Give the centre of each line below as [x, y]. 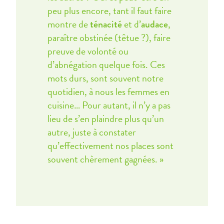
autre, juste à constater [91, 132]
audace [154, 24]
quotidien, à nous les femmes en [108, 91]
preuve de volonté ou [88, 51]
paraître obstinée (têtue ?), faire [109, 37]
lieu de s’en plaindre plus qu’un [105, 118]
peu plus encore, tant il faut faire [109, 10]
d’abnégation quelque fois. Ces [106, 64]
